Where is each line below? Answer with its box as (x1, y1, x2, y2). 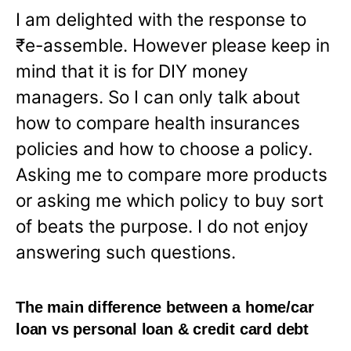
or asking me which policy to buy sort (16, 189, 324, 211)
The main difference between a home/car (16, 298, 314, 316)
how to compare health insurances (16, 111, 300, 133)
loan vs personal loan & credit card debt (16, 320, 309, 338)
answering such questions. (16, 241, 236, 262)
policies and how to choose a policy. (16, 137, 313, 159)
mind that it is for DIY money (16, 60, 248, 81)
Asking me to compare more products (16, 163, 327, 185)
